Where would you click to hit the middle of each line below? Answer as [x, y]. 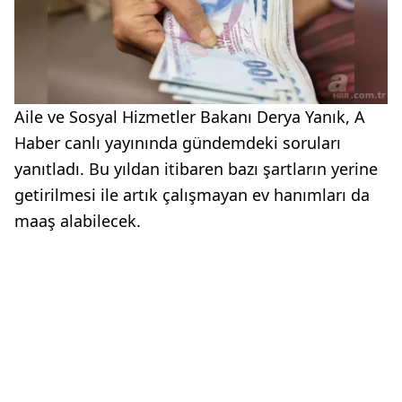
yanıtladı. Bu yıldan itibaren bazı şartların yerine [196, 169]
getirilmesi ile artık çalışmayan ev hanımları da [192, 195]
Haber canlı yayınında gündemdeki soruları [178, 143]
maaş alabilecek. [78, 221]
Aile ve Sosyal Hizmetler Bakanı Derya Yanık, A [190, 117]
